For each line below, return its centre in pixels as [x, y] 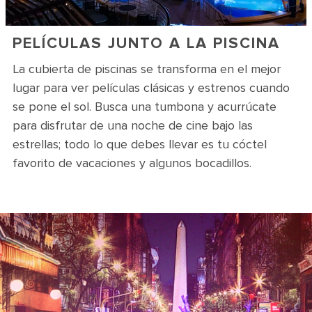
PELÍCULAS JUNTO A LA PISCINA [146, 44]
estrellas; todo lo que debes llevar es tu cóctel [140, 144]
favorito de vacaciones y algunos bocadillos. [132, 163]
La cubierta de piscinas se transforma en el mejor [147, 69]
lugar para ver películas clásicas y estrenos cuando [151, 88]
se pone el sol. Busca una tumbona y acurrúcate [145, 107]
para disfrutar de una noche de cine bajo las [133, 125]
